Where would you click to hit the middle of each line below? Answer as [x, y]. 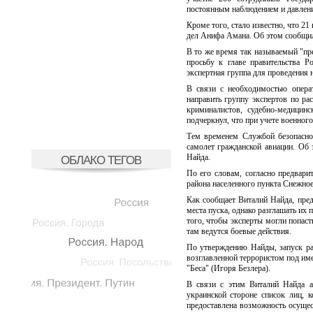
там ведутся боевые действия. [239, 231]
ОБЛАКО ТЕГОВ [101, 160]
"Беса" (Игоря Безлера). [228, 268]
